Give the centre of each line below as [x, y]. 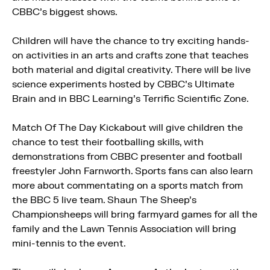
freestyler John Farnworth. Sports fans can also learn [133, 171]
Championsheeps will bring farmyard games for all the [135, 215]
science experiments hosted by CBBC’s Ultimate [123, 84]
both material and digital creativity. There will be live [131, 70]
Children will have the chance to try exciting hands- [131, 41]
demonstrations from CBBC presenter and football [127, 157]
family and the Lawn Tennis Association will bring [124, 229]
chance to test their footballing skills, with [108, 142]
